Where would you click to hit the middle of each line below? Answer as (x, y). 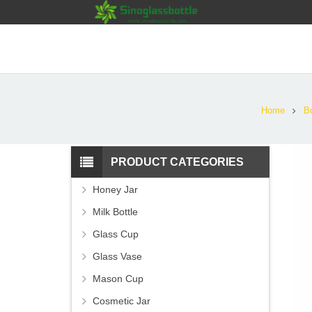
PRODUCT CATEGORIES (177, 162)
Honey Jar (115, 190)
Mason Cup (118, 279)
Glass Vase (117, 257)
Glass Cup (116, 234)
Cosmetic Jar (122, 301)
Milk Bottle (115, 212)
